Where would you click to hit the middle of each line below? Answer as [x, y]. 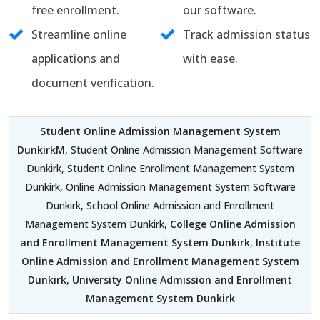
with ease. [210, 59]
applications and [76, 59]
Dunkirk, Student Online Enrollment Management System [160, 168]
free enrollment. [75, 10]
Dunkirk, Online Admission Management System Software [160, 187]
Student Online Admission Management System [160, 131]
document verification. [93, 83]
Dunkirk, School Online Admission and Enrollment [160, 205]
